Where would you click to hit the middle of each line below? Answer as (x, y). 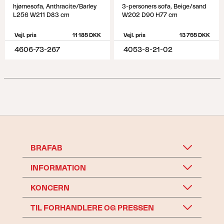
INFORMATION (58, 168)
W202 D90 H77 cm (150, 15)
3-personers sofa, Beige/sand (164, 6)
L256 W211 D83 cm (41, 15)
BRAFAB (46, 148)
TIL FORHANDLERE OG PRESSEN (92, 208)
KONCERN (50, 188)
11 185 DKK (86, 35)
